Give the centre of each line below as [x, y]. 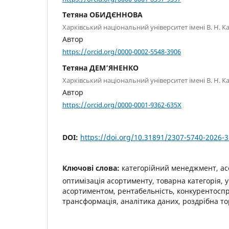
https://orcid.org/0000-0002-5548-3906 [122, 51]
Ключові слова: [92, 168]
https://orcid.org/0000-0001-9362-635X [122, 105]
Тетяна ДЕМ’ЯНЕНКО [100, 67]
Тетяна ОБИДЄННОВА [102, 15]
